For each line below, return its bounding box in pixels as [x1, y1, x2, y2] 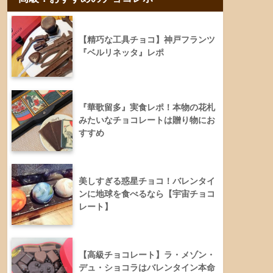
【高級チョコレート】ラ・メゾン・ [79, 249, 215, 260]
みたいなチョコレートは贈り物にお [79, 115, 215, 125]
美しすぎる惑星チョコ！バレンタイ [79, 175, 215, 186]
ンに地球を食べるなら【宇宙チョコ [79, 188, 215, 199]
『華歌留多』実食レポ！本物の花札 [79, 102, 215, 112]
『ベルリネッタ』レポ [79, 48, 164, 58]
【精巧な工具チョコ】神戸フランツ [79, 35, 215, 45]
